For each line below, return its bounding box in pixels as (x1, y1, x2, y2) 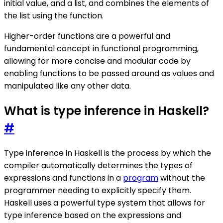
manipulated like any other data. (4, 80, 131, 92)
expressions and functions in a (4, 172, 123, 184)
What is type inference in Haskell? (4, 102, 209, 119)
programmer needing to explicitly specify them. (4, 184, 191, 196)
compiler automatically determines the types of (4, 159, 193, 171)
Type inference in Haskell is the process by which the (4, 147, 211, 159)
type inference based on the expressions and (4, 209, 181, 221)
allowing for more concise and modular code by (4, 55, 191, 67)
